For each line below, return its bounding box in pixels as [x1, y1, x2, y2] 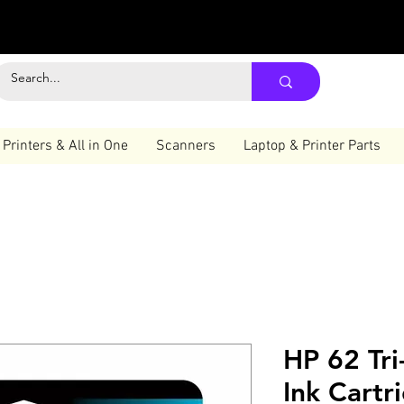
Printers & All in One [3, 136, 128, 155]
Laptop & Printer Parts [243, 136, 381, 155]
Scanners [156, 136, 216, 155]
